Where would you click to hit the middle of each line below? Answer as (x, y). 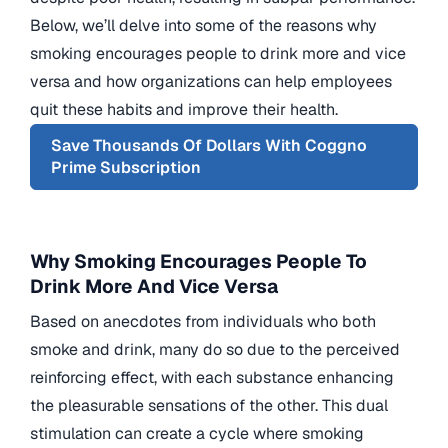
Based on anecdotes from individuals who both (203, 322)
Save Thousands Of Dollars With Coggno (209, 146)
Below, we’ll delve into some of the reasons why (203, 26)
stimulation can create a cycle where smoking (197, 434)
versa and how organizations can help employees (211, 82)
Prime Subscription (126, 168)
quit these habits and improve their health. (184, 110)
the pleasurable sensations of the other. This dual (209, 406)
